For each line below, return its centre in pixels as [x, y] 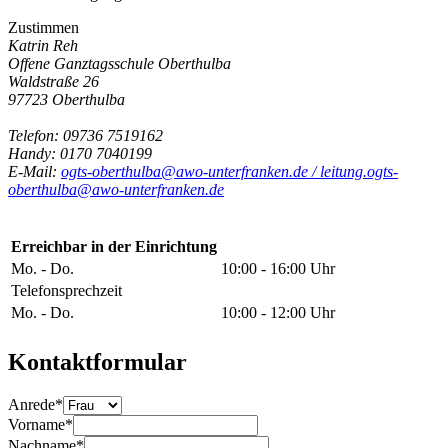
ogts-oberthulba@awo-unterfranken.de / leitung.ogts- [229, 171]
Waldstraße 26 [53, 81]
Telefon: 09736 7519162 [85, 135]
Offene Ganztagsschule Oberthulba [119, 63]
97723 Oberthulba [66, 99]
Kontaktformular [97, 361]
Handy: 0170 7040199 [80, 153]
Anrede [31, 404]
